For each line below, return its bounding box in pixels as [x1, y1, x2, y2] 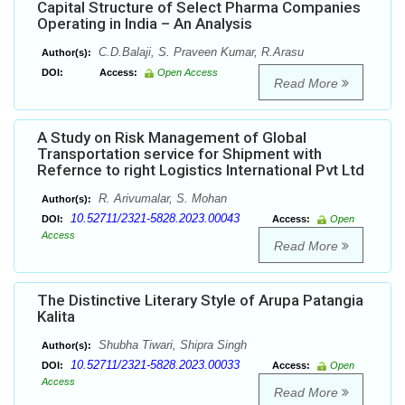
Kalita [37, 307, 75, 326]
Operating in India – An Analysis [37, 14, 252, 33]
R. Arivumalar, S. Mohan [95, 192, 227, 206]
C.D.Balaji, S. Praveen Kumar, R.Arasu [95, 45, 304, 60]
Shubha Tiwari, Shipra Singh [95, 338, 247, 353]
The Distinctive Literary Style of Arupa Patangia [37, 291, 363, 310]
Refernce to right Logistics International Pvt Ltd [37, 161, 364, 180]
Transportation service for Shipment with [37, 145, 322, 164]
